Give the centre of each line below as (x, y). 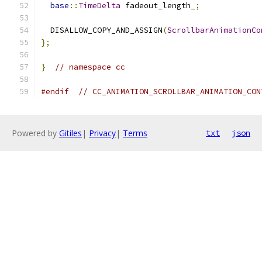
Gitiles (70, 133)
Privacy (102, 133)
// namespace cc (90, 67)
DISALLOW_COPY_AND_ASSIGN (102, 30)
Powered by (35, 133)
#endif (55, 92)
